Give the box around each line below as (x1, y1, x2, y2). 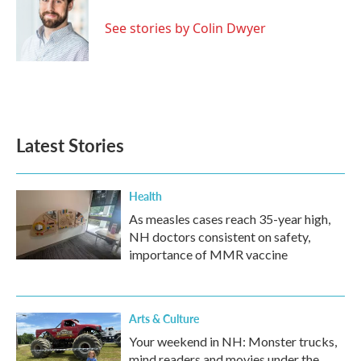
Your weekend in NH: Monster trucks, (129, 334, 337, 349)
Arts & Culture (129, 310, 199, 326)
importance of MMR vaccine (129, 247, 288, 262)
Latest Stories (16, 132, 124, 158)
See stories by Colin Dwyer (105, 19, 266, 37)
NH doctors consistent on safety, (129, 229, 310, 244)
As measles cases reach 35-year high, (129, 211, 330, 226)
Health (129, 188, 162, 204)
